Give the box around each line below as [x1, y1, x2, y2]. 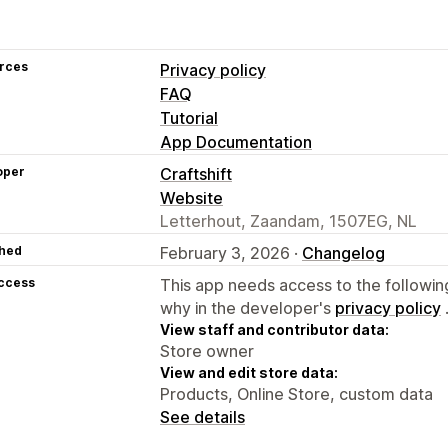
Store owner [160, 340, 254, 361]
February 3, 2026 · [160, 242, 302, 263]
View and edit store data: [160, 363, 338, 381]
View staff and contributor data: [160, 320, 389, 338]
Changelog [302, 242, 385, 263]
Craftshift [160, 163, 232, 184]
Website [160, 187, 223, 208]
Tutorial [160, 107, 218, 128]
